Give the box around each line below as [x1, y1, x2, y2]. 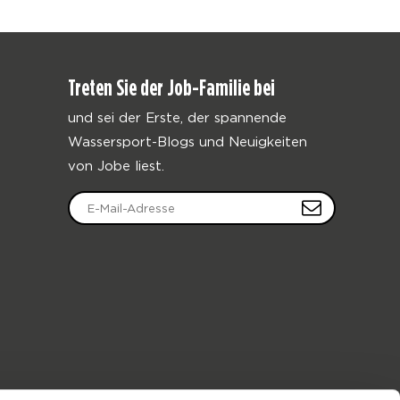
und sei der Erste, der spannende [68, 110, 287, 124]
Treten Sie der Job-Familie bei [68, 74, 275, 101]
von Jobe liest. [68, 158, 164, 172]
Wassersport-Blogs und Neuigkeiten [68, 134, 307, 148]
